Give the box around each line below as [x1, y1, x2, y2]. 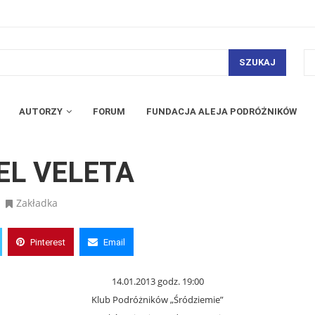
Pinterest [30, 236, 65, 247]
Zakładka [16, 195, 58, 210]
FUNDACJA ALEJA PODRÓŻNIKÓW [146, 105, 297, 117]
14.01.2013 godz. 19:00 [111, 274, 204, 288]
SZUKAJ [238, 57, 276, 68]
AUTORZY [19, 105, 63, 117]
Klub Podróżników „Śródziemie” [91, 292, 224, 306]
